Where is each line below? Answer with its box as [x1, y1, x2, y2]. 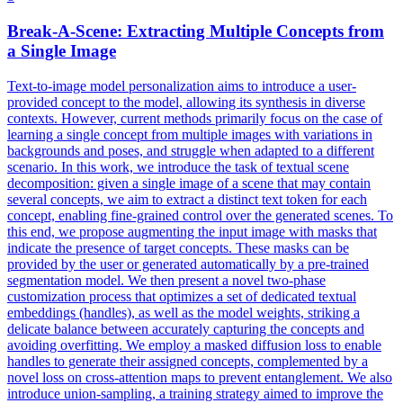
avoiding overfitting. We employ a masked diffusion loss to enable [7, 336, 381, 353]
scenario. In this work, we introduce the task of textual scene [7, 158, 349, 175]
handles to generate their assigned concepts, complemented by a [7, 353, 368, 369]
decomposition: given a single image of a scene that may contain [7, 175, 371, 191]
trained [330, 255, 369, 272]
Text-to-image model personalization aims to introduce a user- [7, 77, 356, 94]
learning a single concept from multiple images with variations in [7, 126, 372, 142]
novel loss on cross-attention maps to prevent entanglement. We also [7, 369, 392, 385]
